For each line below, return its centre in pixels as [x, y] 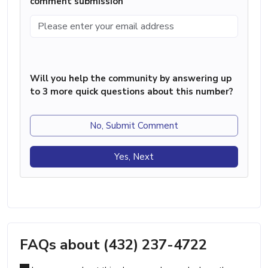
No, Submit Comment [134, 125]
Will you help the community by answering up [131, 78]
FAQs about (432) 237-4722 [113, 244]
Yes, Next [134, 156]
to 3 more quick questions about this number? [132, 91]
